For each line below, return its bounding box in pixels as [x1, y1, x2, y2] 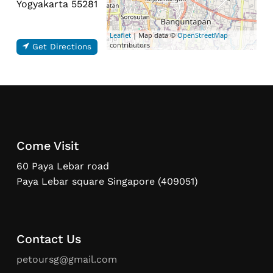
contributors [109, 40, 150, 50]
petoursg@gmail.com [16, 253, 117, 266]
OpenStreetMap [177, 30, 228, 40]
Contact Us [16, 232, 81, 247]
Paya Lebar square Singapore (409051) [16, 175, 198, 188]
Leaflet [109, 30, 131, 40]
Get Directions [32, 41, 91, 51]
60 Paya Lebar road [16, 160, 109, 172]
